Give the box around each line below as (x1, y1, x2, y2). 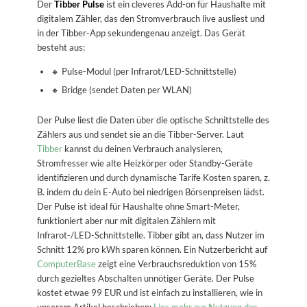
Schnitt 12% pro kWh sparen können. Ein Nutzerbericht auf (36, 244, 267, 256)
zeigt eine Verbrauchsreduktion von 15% (95, 258, 256, 270)
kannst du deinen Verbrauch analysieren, (62, 143, 223, 155)
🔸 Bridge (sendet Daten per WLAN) (50, 84, 192, 96)
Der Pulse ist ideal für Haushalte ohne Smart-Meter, (36, 201, 240, 212)
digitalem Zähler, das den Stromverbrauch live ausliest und (36, 13, 265, 25)
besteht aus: (36, 42, 85, 53)
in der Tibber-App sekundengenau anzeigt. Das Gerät (36, 27, 245, 39)
